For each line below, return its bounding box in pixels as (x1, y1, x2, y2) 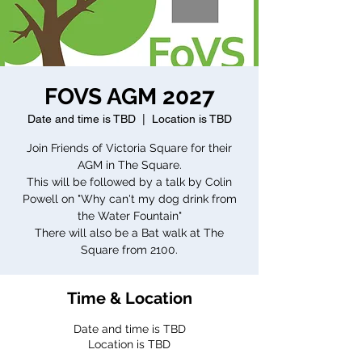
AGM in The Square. (77, 158, 182, 171)
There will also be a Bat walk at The (35, 226, 224, 239)
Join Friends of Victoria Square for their (27, 141, 232, 154)
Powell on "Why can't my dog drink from (22, 192, 237, 205)
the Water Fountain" (77, 209, 182, 222)
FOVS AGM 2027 (44, 83, 215, 110)
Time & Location (66, 288, 192, 308)
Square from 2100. (81, 243, 178, 256)
